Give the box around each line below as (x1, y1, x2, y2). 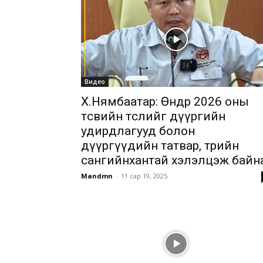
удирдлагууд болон (81, 124, 195, 138)
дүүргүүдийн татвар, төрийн (81, 139, 239, 153)
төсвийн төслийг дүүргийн (81, 109, 225, 123)
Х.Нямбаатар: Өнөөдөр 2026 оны (81, 95, 249, 109)
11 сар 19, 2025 (121, 171, 167, 180)
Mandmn (81, 171, 113, 180)
